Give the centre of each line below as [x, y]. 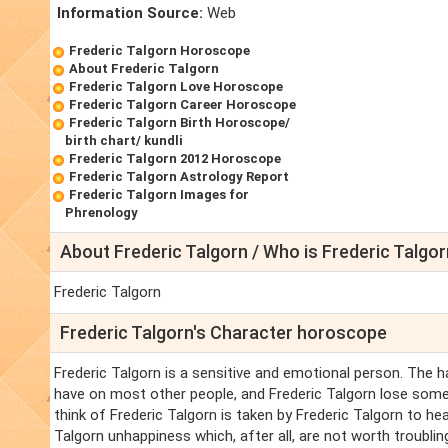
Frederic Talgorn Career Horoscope [182, 105]
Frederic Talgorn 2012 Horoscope [175, 159]
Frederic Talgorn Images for [159, 195]
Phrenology [101, 213]
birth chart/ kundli [124, 141]
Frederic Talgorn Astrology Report [179, 177]
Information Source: [130, 13]
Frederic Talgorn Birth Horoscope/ [179, 123]
